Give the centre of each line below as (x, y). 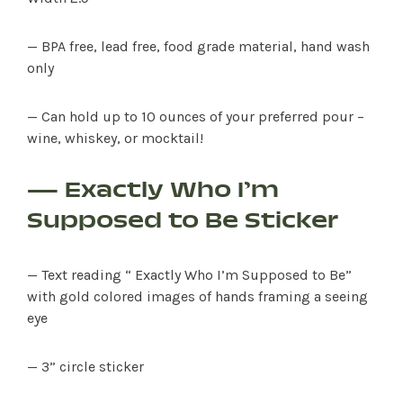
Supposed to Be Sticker (183, 222)
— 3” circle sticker (85, 366)
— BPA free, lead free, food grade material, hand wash (198, 46)
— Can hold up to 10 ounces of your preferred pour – (196, 116)
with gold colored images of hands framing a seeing (197, 296)
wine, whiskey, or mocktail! (115, 138)
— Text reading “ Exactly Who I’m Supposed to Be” (189, 274)
